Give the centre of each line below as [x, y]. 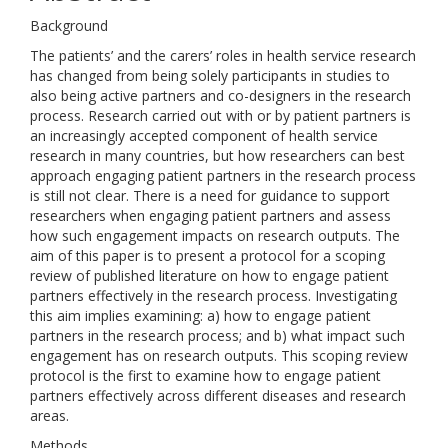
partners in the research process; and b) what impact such [217, 335]
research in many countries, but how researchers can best [217, 155]
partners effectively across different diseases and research [218, 395]
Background [69, 25]
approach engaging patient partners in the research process [223, 175]
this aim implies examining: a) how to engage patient [200, 315]
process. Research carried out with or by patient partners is [220, 115]
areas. [49, 415]
